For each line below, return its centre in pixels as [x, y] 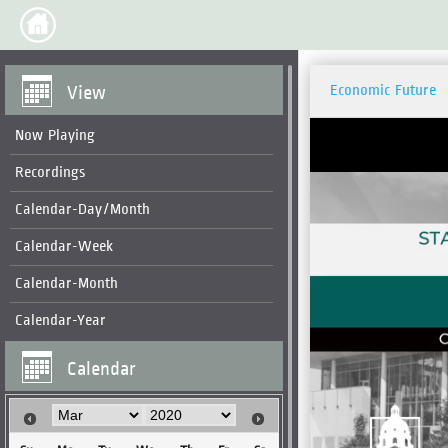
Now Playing [55, 135]
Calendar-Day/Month [82, 209]
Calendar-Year [60, 320]
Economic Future [383, 90]
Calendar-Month [66, 283]
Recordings [50, 172]
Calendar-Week [64, 246]
